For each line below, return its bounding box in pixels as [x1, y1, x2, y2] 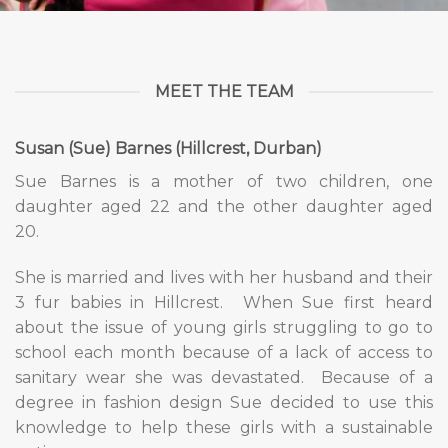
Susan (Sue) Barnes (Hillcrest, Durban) [15, 139, 322, 158]
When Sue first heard [242, 292, 434, 312]
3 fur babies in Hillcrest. [15, 292, 224, 312]
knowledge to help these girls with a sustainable [15, 417, 433, 437]
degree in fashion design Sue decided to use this [15, 392, 433, 412]
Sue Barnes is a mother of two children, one [15, 172, 433, 191]
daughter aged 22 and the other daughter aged [15, 197, 433, 216]
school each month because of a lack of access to [15, 342, 433, 362]
